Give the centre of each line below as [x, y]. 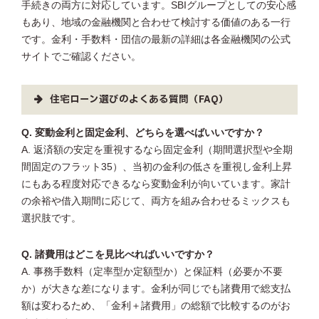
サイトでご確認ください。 [81, 57]
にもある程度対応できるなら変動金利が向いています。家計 [156, 184]
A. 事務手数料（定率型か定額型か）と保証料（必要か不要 [152, 271]
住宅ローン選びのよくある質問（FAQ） [139, 100]
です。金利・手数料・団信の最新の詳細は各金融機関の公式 [156, 40]
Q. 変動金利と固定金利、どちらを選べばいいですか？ [143, 132]
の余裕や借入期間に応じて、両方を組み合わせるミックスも [156, 201]
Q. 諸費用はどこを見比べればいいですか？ [118, 254]
